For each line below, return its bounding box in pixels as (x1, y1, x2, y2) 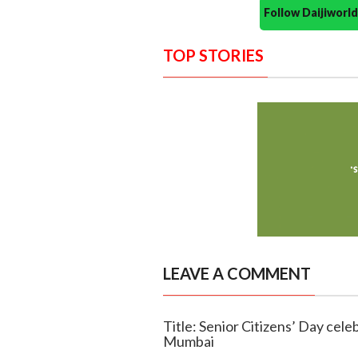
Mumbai (162, 332, 214, 350)
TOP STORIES (162, 45, 264, 65)
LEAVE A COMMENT (162, 263, 311, 283)
